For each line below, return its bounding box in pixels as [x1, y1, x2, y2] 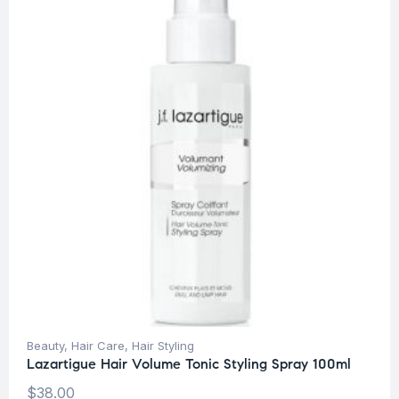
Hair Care [71, 338, 125, 354]
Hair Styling [132, 338, 194, 354]
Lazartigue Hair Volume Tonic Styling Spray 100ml [27, 355, 351, 373]
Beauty [27, 338, 64, 354]
